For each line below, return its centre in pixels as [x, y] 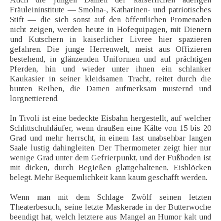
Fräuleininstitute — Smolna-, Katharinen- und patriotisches [110, 10]
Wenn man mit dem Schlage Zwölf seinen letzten [110, 197]
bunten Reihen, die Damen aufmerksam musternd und [110, 89]
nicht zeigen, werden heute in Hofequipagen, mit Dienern [110, 30]
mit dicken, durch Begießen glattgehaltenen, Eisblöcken [110, 168]
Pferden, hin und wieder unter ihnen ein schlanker [110, 69]
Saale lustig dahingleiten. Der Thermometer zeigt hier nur [110, 148]
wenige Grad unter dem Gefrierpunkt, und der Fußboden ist [110, 158]
